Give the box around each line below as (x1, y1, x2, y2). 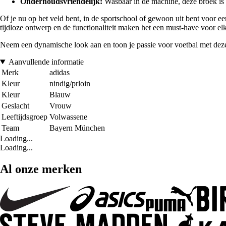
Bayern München (49, 124, 105, 133)
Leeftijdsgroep (2, 112, 47, 122)
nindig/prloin (49, 79, 90, 88)
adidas (49, 68, 70, 77)
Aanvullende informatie (8, 58, 84, 67)
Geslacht (2, 101, 29, 110)
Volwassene (49, 112, 87, 122)
